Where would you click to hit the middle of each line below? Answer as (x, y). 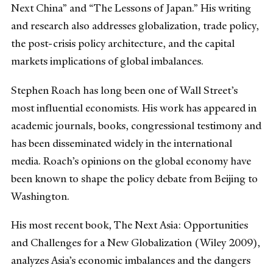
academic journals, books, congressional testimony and (136, 125)
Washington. (40, 196)
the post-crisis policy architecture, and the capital (123, 44)
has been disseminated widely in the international (122, 143)
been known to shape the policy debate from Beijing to (134, 178)
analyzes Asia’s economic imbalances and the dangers (131, 260)
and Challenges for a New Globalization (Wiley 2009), (136, 242)
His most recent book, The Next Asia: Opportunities (129, 225)
